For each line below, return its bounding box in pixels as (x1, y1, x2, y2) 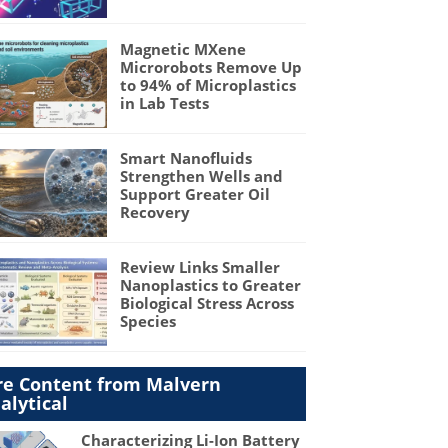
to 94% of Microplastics (119, 75, 296, 96)
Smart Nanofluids (119, 148, 252, 169)
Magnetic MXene (119, 39, 246, 60)
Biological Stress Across (119, 293, 294, 314)
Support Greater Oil (119, 184, 270, 205)
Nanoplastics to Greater (119, 275, 301, 296)
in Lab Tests (119, 93, 209, 114)
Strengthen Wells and (119, 166, 283, 187)
